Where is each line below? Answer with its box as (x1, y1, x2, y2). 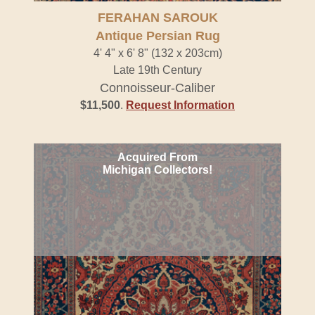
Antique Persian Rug (95, 29, 220, 43)
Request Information (126, 99, 235, 111)
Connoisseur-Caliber (100, 81, 215, 95)
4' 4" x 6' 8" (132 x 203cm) (93, 47, 222, 59)
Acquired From (117, 151, 198, 163)
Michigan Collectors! (103, 164, 212, 176)
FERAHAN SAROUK (97, 11, 218, 25)
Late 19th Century (113, 64, 202, 76)
